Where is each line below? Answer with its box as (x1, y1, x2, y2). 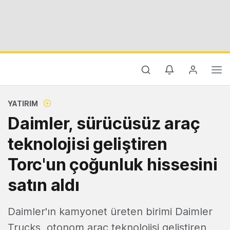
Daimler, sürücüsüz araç (8, 113, 200, 133)
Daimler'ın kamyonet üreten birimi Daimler (8, 205, 213, 218)
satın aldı (8, 175, 80, 195)
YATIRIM (8, 99, 38, 108)
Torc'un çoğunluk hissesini (8, 155, 218, 175)
